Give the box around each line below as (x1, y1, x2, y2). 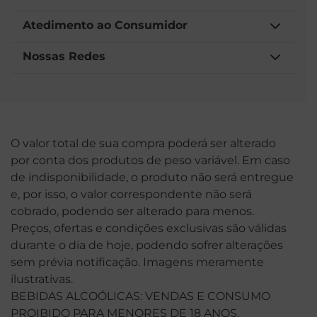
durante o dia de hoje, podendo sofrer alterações (11, 238, 283, 253)
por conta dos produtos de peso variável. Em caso (11, 154, 290, 168)
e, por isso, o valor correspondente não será (11, 188, 252, 202)
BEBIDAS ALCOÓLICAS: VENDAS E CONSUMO (11, 289, 270, 304)
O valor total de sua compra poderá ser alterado (11, 137, 276, 151)
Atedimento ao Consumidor (23, 18, 188, 33)
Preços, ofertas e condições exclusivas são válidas (11, 221, 287, 236)
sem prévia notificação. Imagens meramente (11, 255, 264, 270)
